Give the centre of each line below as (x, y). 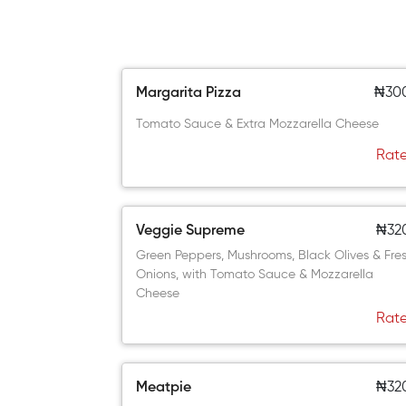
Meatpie (164, 388)
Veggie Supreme (191, 231)
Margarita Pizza (189, 93)
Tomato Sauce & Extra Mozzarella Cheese (258, 124)
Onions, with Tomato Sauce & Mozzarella (255, 275)
